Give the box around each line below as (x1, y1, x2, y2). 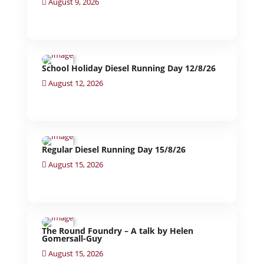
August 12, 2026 (47, 77, 104, 88)
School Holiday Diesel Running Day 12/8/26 (42, 62, 216, 74)
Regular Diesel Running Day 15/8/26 (42, 143, 186, 155)
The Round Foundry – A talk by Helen (42, 225, 194, 236)
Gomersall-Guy (42, 232, 103, 244)
